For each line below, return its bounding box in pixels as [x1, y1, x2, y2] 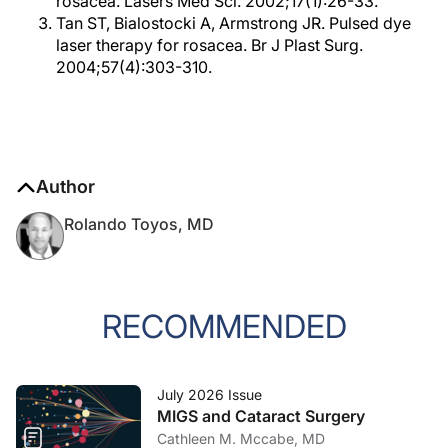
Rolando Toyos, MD [64, 214, 214, 234]
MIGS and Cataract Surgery [157, 406, 365, 426]
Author [36, 176, 95, 197]
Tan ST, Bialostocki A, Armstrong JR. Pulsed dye [56, 13, 411, 33]
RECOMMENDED [101, 307, 347, 346]
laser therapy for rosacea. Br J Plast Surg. [56, 35, 363, 55]
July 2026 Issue [157, 386, 262, 403]
